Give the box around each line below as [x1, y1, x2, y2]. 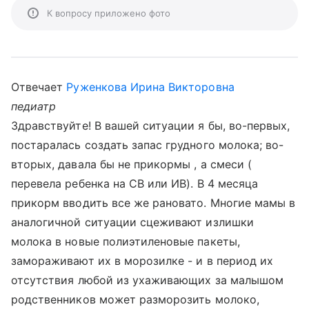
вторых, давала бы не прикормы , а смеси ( [11, 157, 252, 171]
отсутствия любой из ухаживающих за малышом [11, 273, 284, 287]
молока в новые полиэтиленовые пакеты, [11, 235, 240, 248]
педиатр [11, 99, 57, 113]
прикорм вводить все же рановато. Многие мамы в [11, 196, 296, 210]
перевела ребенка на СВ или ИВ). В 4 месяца [11, 177, 259, 190]
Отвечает [11, 80, 67, 94]
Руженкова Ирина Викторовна [66, 80, 235, 94]
